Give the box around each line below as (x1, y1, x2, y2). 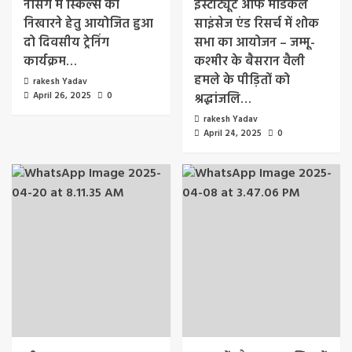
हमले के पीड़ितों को (193, 70, 290, 91)
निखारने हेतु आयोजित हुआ (24, 13, 153, 35)
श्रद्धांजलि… (193, 89, 251, 110)
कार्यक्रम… (24, 51, 77, 72)
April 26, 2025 (33, 88, 91, 103)
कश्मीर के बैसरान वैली (193, 51, 305, 72)
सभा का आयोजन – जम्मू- (193, 32, 315, 53)
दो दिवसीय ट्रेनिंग (24, 32, 109, 53)
